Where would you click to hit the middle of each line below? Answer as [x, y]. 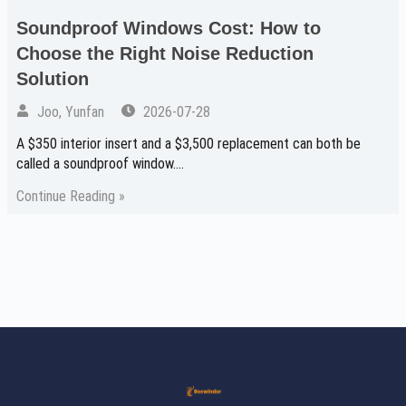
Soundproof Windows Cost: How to [169, 29]
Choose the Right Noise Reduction [165, 54]
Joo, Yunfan [69, 112]
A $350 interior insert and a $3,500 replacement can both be [188, 144]
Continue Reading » [71, 197]
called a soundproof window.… [100, 164]
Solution [53, 79]
